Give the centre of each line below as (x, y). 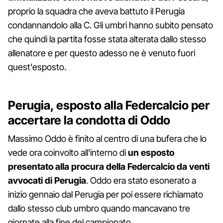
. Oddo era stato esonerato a (141, 180)
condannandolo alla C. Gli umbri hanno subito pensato (111, 25)
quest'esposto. (37, 67)
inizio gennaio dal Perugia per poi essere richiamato (106, 194)
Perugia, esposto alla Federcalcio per (109, 105)
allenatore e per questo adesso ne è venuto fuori (102, 53)
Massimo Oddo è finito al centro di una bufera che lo (107, 138)
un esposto (151, 152)
